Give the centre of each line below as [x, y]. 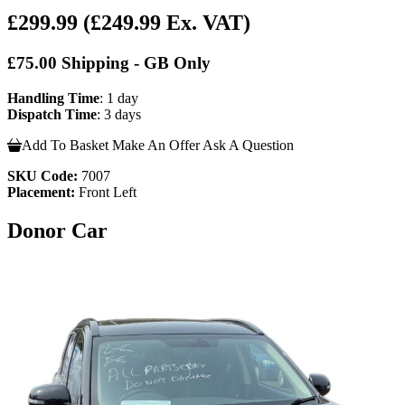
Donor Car [57, 230]
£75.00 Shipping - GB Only [109, 63]
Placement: [41, 192]
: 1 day [119, 98]
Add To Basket [65, 145]
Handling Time [53, 98]
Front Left [106, 192]
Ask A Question [248, 145]
